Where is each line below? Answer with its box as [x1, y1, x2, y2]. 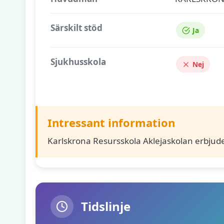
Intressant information [47, 115, 175, 130]
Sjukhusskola [50, 56, 106, 67]
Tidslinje [81, 198, 130, 214]
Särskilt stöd [50, 22, 102, 33]
